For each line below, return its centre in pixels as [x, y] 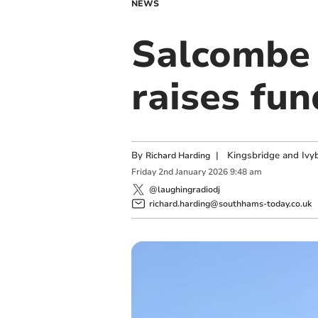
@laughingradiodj [184, 189]
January [190, 172]
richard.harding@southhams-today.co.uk [230, 203]
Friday [143, 172]
